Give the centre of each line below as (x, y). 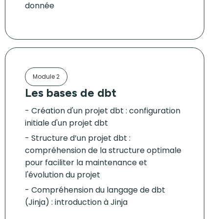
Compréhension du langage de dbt (98, 190)
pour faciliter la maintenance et (86, 163)
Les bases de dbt (71, 93)
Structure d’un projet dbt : (81, 138)
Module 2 (46, 77)
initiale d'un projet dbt (66, 123)
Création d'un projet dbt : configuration (106, 111)
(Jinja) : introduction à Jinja (76, 202)
